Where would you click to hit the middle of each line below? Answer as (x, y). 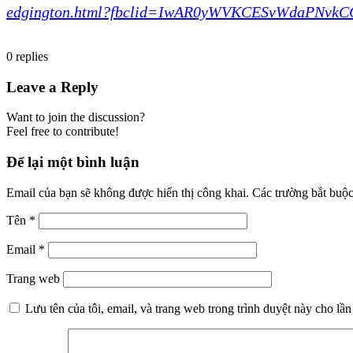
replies (32, 56)
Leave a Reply (52, 87)
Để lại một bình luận (73, 162)
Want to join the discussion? (76, 117)
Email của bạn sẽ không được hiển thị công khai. (128, 192)
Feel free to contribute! (63, 132)
